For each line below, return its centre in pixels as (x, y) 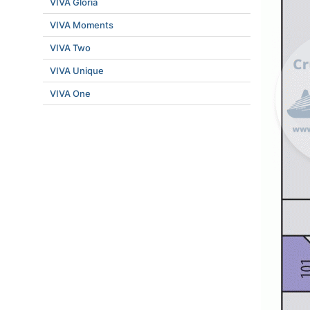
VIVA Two (70, 48)
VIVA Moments (82, 25)
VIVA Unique (77, 71)
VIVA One (70, 93)
